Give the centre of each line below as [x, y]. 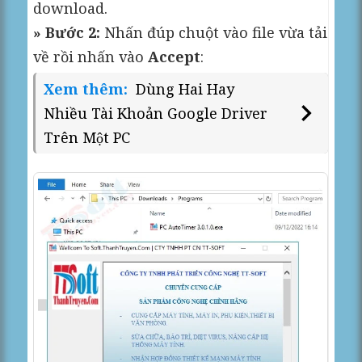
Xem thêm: [88, 88]
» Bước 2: [67, 32]
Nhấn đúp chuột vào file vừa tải [214, 32]
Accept [175, 56]
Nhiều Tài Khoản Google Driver [156, 113]
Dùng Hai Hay [185, 88]
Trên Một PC [87, 137]
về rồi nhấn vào [91, 56]
